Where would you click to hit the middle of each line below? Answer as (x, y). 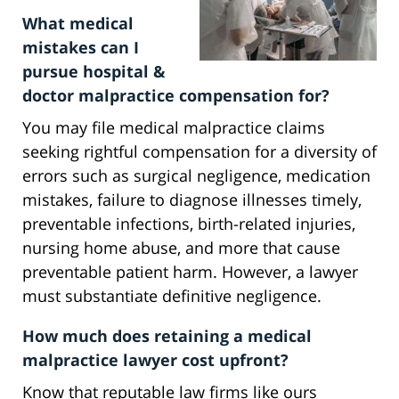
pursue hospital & (94, 72)
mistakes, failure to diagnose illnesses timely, (192, 200)
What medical (78, 24)
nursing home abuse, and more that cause (181, 248)
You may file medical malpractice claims (174, 128)
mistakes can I (81, 48)
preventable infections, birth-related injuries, (189, 224)
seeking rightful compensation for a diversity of (199, 152)
